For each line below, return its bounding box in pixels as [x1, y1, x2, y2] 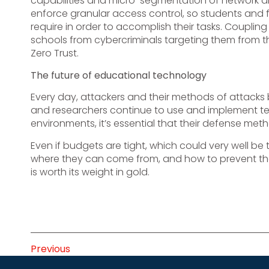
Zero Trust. [30, 46, 79, 61]
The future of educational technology [30, 68, 207, 82]
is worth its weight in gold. [30, 165, 150, 179]
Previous [30, 241, 70, 256]
